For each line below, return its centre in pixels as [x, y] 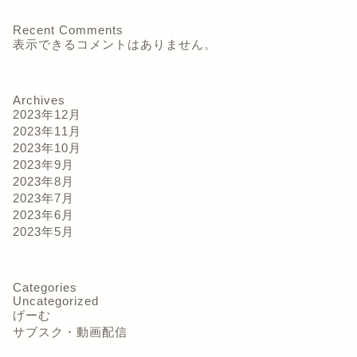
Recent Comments [68, 30]
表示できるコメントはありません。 [114, 44]
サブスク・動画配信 [70, 332]
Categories [45, 287]
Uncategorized [55, 301]
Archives [39, 100]
